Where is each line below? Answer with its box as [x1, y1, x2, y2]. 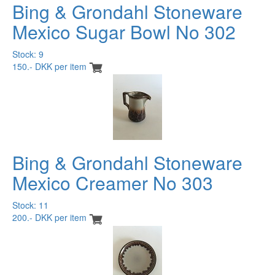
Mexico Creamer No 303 [12, 169, 213, 196]
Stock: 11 [12, 199, 48, 212]
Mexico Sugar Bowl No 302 [12, 18, 236, 45]
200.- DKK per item [12, 211, 87, 224]
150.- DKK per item [12, 60, 87, 72]
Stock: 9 [12, 47, 44, 60]
